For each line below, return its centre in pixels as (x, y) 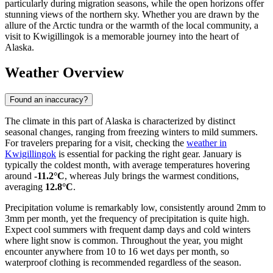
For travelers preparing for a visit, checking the (96, 143)
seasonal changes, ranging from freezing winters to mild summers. (131, 132)
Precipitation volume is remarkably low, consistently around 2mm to (135, 208)
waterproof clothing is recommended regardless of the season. (123, 263)
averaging (25, 187)
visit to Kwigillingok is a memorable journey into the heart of (122, 36)
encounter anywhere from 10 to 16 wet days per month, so (117, 252)
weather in (207, 143)
